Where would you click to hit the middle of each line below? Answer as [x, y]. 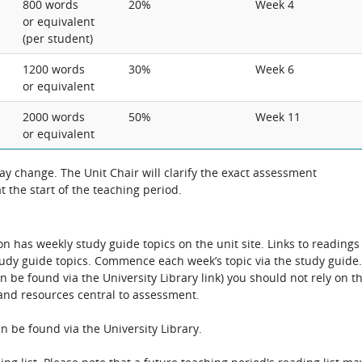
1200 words [55, 69]
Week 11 [278, 117]
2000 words [55, 117]
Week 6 [275, 69]
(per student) [58, 38]
